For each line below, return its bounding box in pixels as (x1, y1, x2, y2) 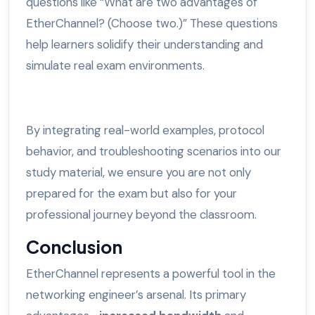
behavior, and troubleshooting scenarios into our (26, 143, 281, 160)
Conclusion (26, 236, 122, 259)
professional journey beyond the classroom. (26, 207, 257, 223)
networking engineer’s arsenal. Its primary (26, 287, 246, 303)
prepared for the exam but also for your (26, 186, 237, 202)
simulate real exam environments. (26, 58, 205, 74)
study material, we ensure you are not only (26, 165, 251, 181)
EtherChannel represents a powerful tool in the (26, 266, 276, 282)
